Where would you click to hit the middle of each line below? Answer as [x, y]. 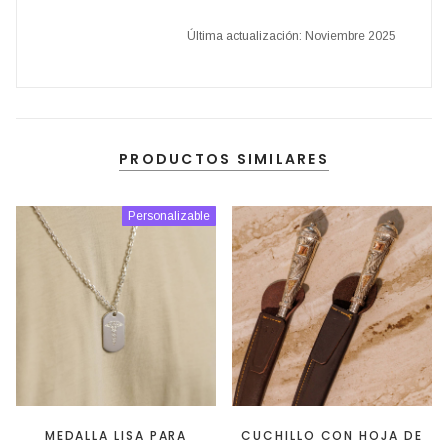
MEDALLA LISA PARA [116, 435]
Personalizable [169, 215]
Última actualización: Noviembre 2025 [291, 35]
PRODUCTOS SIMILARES [224, 158]
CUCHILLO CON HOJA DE [332, 435]
